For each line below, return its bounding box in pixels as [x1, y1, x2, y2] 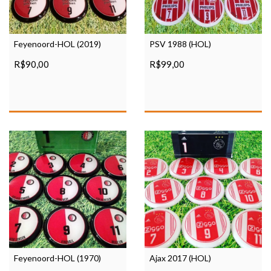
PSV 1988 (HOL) [149, 39, 211, 49]
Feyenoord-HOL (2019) [14, 39, 101, 50]
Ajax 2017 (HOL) [149, 253, 211, 264]
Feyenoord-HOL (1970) [14, 253, 101, 264]
